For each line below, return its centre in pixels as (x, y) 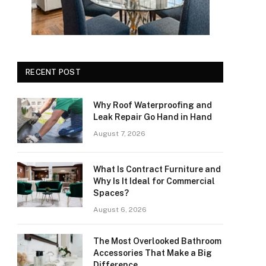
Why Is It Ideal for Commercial (154, 181)
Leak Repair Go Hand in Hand (153, 117)
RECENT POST (53, 72)
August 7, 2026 (119, 134)
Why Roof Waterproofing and (153, 105)
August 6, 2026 (120, 210)
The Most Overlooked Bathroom (157, 241)
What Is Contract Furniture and (157, 169)
